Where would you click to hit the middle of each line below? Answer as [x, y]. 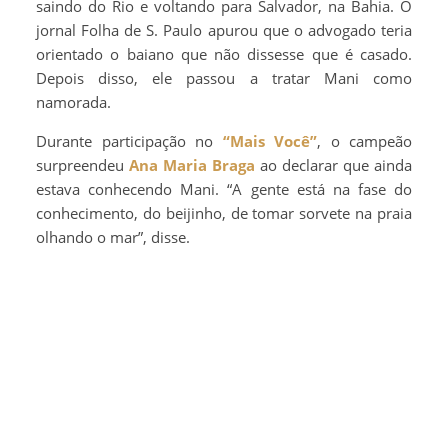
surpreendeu [82, 165]
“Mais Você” [269, 141]
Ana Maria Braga [192, 165]
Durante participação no [129, 141]
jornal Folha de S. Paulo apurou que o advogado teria [224, 30]
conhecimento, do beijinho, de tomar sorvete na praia [224, 213]
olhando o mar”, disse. [113, 237]
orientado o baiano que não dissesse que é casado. [224, 54]
